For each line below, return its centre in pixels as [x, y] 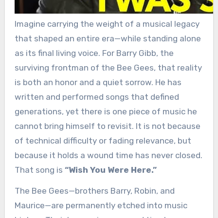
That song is [39, 170]
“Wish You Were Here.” [110, 170]
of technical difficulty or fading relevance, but [103, 141]
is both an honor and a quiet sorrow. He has [98, 82]
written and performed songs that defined [97, 97]
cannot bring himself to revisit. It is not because [107, 126]
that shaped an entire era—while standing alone [108, 39]
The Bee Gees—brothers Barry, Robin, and [94, 191]
